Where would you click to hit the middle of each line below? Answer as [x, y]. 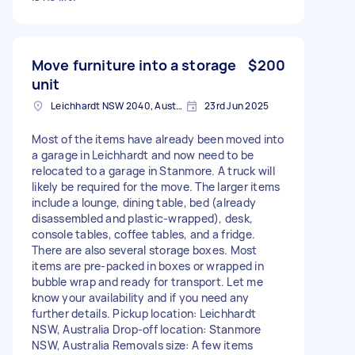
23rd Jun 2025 [237, 105]
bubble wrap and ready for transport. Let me [147, 281]
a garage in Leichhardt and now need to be [143, 155]
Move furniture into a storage [134, 65]
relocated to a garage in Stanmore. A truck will [153, 170]
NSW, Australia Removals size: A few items [143, 345]
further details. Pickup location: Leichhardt [144, 313]
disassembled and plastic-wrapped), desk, [142, 218]
